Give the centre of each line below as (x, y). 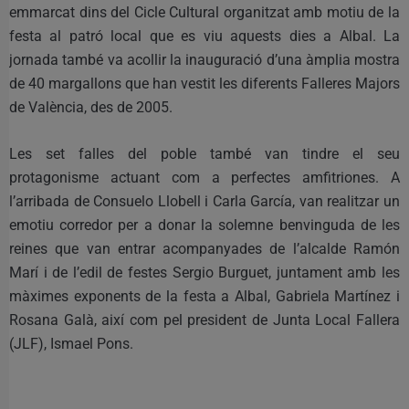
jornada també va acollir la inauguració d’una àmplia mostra (204, 59)
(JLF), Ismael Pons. (71, 343)
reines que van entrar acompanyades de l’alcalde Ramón (204, 248)
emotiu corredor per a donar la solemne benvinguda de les (204, 225)
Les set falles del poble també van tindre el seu (204, 153)
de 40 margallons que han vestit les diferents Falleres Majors (204, 83)
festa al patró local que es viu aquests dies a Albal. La (204, 36)
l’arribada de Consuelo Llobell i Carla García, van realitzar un (204, 201)
